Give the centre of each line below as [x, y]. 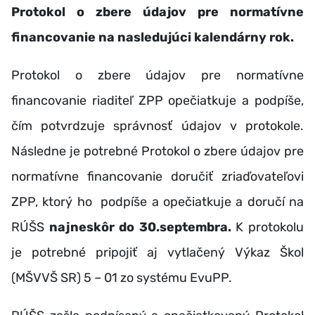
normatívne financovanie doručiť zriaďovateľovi [157, 176]
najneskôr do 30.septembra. [142, 227]
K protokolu [270, 227]
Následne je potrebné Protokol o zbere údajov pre [157, 151]
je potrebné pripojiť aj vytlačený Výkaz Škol [157, 252]
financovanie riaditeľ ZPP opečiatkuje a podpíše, [157, 101]
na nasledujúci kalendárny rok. [196, 37]
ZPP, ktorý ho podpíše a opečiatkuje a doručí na [157, 202]
